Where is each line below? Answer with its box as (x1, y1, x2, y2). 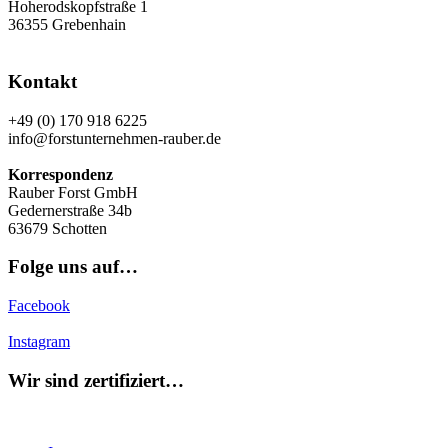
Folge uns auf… (8, 256, 138, 278)
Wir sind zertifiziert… (8, 369, 184, 391)
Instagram (8, 332, 70, 350)
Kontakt (8, 70, 77, 92)
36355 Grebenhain (8, 16, 126, 34)
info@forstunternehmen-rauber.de (8, 129, 221, 147)
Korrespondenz (8, 165, 113, 183)
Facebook (8, 296, 70, 314)
